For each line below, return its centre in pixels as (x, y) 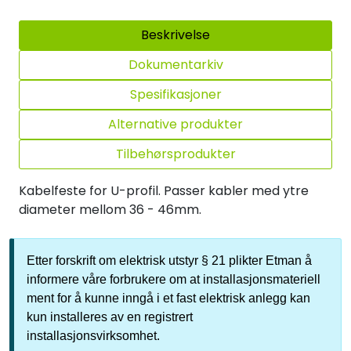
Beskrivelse (175, 34)
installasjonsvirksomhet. (93, 335)
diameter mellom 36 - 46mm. (110, 209)
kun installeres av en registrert (110, 317)
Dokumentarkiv (175, 64)
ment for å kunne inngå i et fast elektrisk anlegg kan (168, 298)
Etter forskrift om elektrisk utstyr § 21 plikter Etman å (169, 260)
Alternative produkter (175, 124)
